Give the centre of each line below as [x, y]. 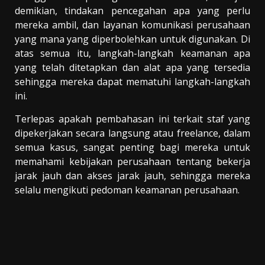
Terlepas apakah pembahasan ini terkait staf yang [132, 119]
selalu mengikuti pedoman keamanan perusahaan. [127, 190]
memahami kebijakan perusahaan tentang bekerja [132, 161]
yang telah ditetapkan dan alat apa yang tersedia [132, 67]
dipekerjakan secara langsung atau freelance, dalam [132, 133]
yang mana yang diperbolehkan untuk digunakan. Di [132, 39]
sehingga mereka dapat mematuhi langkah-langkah [132, 81]
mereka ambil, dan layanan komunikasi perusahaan [132, 25]
